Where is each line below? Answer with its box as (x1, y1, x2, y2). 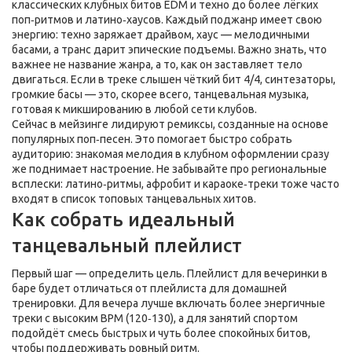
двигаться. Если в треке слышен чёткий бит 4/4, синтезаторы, (12, 73, 335, 86)
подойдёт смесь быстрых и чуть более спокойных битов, (12, 327, 310, 339)
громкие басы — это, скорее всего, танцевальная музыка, (12, 88, 309, 101)
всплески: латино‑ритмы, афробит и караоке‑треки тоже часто (12, 178, 339, 190)
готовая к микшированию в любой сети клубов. (12, 103, 257, 115)
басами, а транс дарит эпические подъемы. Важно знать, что (12, 43, 327, 56)
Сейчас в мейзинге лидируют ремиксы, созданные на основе (12, 118, 328, 130)
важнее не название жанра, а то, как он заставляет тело (12, 58, 302, 71)
